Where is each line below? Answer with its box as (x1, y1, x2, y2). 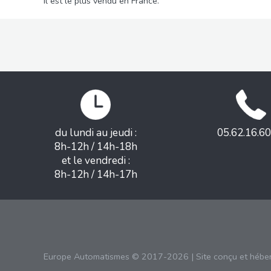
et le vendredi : (61, 154, 130, 168)
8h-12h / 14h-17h (54, 168, 137, 182)
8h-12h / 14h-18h (54, 140, 137, 154)
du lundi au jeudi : (54, 126, 137, 140)
